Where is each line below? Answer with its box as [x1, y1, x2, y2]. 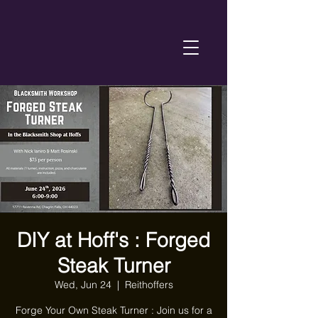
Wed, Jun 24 [54, 278, 111, 291]
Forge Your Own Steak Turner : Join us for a [15, 304, 212, 317]
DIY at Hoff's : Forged [17, 228, 210, 252]
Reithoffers [124, 278, 173, 291]
